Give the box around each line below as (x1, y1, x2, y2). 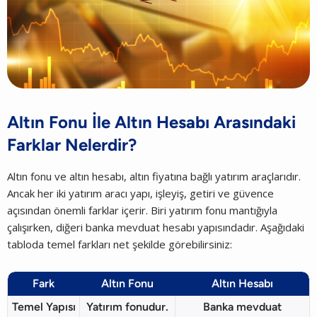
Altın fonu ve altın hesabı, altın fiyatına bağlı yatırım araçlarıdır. (7, 168, 301, 183)
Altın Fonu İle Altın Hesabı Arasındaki (7, 111, 296, 132)
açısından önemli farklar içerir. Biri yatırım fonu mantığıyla (7, 202, 277, 217)
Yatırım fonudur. (86, 299, 168, 313)
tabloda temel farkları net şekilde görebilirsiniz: (7, 236, 232, 251)
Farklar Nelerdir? (7, 134, 137, 155)
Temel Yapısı (11, 299, 76, 313)
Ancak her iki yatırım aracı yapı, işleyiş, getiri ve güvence (7, 185, 274, 200)
